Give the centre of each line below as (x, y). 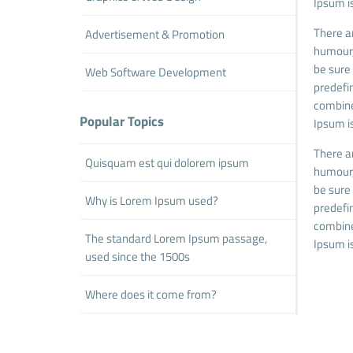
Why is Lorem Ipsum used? (151, 201)
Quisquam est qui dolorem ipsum (167, 163)
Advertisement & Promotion (154, 34)
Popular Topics (121, 121)
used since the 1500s (137, 256)
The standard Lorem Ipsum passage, (176, 238)
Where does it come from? (150, 294)
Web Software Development (155, 72)
